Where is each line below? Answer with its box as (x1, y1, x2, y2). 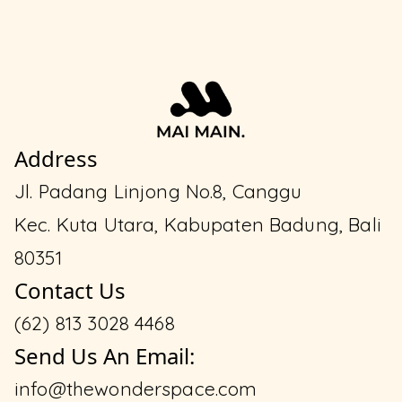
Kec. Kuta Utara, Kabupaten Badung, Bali (14, 212, 381, 236)
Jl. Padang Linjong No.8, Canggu (14, 179, 302, 203)
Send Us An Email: (14, 340, 195, 371)
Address (14, 143, 98, 173)
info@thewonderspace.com (14, 376, 258, 400)
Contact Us (14, 275, 126, 305)
